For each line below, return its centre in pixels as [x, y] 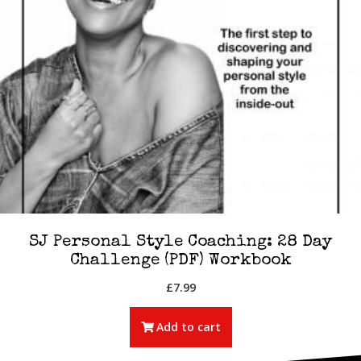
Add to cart [188, 326]
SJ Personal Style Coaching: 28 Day [180, 243]
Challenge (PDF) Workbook [180, 261]
